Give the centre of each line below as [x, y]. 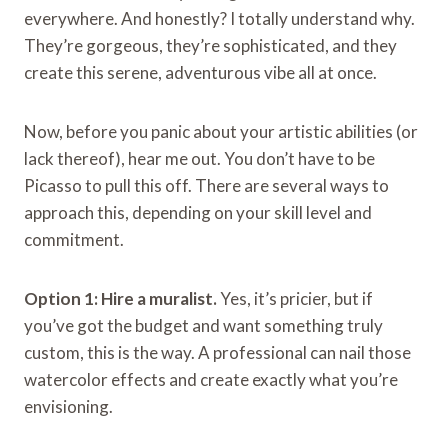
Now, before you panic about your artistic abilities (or [221, 131]
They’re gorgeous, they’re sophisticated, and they [210, 45]
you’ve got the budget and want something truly [203, 325]
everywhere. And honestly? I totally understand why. [219, 18]
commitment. [74, 239]
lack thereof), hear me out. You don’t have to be [199, 158]
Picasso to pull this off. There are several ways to [206, 185]
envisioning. [68, 406]
